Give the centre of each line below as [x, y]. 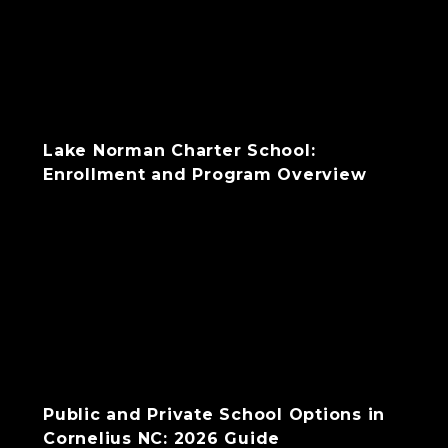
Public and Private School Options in [214, 414]
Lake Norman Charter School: [179, 150]
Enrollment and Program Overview [205, 174]
